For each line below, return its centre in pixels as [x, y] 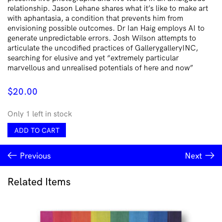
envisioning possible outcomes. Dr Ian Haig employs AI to [106, 28]
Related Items [39, 181]
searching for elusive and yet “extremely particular [93, 57]
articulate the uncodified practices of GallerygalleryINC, [103, 48]
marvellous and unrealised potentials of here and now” [100, 67]
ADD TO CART [37, 130]
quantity [22, 147]
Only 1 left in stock [40, 113]
